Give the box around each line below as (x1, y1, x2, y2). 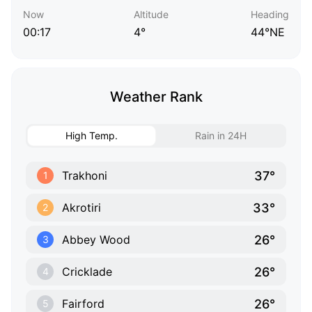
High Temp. (65, 130, 118, 142)
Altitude (133, 8, 169, 21)
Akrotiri (62, 201, 101, 215)
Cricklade (62, 265, 112, 279)
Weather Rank (109, 88, 203, 106)
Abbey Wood (62, 233, 130, 247)
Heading (251, 8, 289, 21)
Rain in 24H (194, 130, 247, 142)
